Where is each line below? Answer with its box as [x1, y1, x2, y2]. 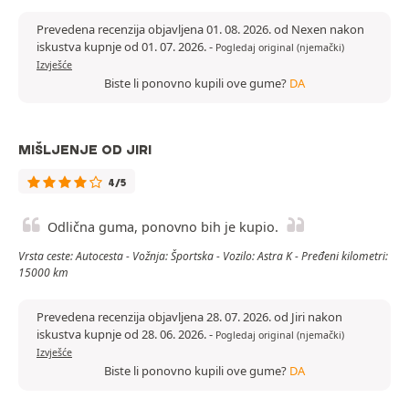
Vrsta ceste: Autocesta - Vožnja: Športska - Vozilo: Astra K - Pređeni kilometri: [18, 248, 388, 265]
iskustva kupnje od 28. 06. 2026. [37, 326, 209, 343]
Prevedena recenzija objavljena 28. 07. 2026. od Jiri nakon [37, 309, 342, 326]
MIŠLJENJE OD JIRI [18, 142, 152, 159]
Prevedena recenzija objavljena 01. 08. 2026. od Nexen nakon [37, 21, 364, 38]
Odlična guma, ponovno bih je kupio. [47, 218, 278, 236]
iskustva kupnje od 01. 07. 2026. [37, 38, 209, 56]
